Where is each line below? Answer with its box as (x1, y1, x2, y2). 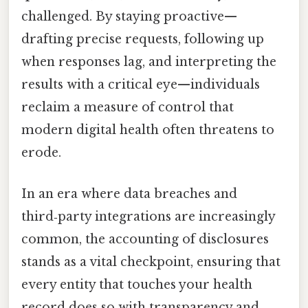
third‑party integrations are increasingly (21, 208, 275, 224)
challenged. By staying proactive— (21, 9, 237, 25)
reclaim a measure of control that (21, 100, 234, 115)
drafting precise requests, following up (21, 32, 264, 47)
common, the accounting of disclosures (21, 231, 269, 247)
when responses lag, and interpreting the (21, 54, 276, 70)
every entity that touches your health (21, 276, 252, 292)
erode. (21, 145, 61, 161)
